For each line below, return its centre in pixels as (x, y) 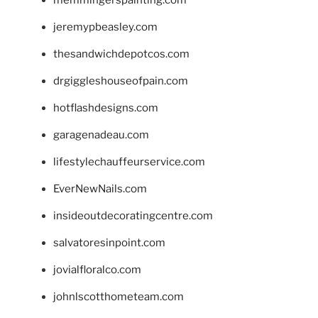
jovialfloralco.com (97, 270)
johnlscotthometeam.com (119, 297)
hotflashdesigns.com (106, 108)
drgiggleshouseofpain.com (121, 81)
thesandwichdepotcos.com (121, 54)
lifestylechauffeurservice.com (129, 162)
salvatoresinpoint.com (109, 243)
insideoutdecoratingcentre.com (133, 216)
